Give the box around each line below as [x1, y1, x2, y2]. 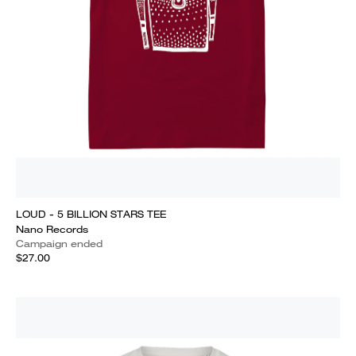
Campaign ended [16, 237, 103, 250]
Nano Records [16, 222, 88, 236]
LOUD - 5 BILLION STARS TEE [16, 207, 166, 221]
